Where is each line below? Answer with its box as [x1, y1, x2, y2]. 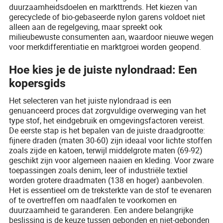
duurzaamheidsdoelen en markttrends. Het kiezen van [9, 1, 198, 13]
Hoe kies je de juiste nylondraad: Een [9, 63, 198, 77]
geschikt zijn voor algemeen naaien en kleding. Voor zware [9, 155, 214, 166]
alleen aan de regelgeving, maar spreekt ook [9, 21, 163, 33]
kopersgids [9, 77, 66, 91]
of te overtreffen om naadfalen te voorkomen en [9, 195, 177, 206]
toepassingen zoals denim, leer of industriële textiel [9, 165, 188, 176]
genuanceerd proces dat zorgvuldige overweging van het [9, 105, 207, 116]
